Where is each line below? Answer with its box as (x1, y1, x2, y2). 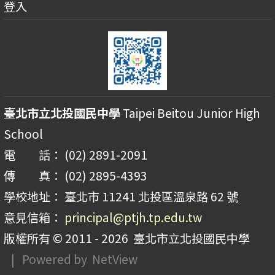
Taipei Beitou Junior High (120, 104, 260, 122)
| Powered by (4, 250, 92, 268)
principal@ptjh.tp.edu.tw (64, 209, 202, 227)
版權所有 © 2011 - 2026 (4, 230, 128, 247)
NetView (92, 250, 137, 268)
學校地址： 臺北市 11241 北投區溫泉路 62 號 (4, 188, 238, 206)
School (4, 125, 43, 143)
